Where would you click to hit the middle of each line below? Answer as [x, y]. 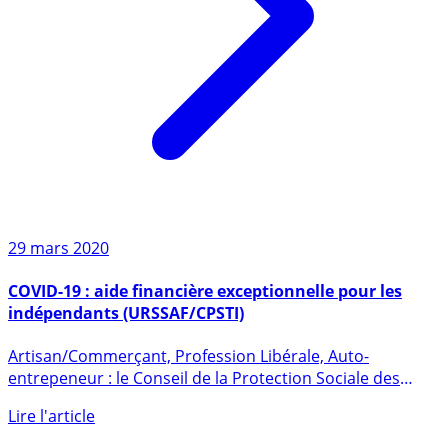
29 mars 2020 [58, 287]
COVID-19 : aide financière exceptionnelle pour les [205, 330]
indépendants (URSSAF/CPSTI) [126, 352]
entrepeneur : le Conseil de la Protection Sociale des [204, 418]
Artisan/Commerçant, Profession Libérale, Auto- [188, 396]
